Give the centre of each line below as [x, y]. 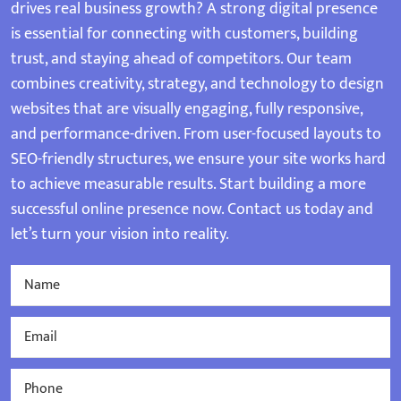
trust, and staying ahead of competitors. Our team [181, 60]
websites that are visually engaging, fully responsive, [187, 110]
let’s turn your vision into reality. [120, 235]
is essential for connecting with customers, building [184, 34]
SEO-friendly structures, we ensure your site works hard [198, 160]
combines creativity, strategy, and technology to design [197, 85]
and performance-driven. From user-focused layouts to [196, 135]
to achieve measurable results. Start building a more [188, 185]
